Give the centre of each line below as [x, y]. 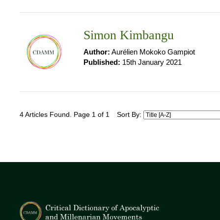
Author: [97, 52]
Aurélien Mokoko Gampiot [152, 52]
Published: [102, 62]
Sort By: [130, 115]
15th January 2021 [151, 62]
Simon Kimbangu [129, 35]
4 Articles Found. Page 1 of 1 [65, 115]
